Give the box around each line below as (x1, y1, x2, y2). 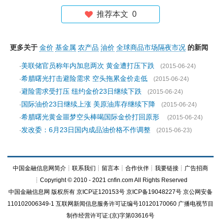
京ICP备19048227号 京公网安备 (125, 188, 213, 195)
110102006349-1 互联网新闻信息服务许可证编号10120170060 (7, 200, 178, 207)
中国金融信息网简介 (13, 164, 66, 172)
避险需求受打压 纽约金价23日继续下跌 (21, 87, 142, 95)
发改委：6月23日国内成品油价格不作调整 (21, 125, 150, 134)
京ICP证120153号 (76, 188, 125, 195)
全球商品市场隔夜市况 (116, 43, 185, 51)
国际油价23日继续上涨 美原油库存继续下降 (21, 100, 155, 108)
